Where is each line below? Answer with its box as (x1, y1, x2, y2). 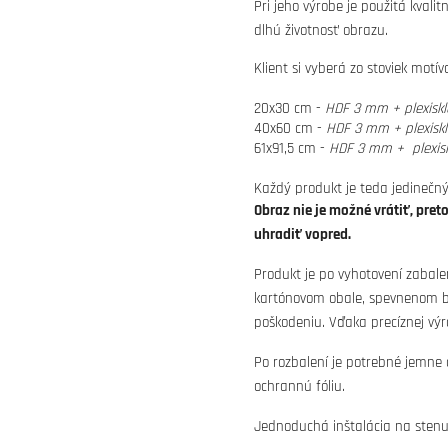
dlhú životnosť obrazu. (254, 21, 392, 40)
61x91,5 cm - (254, 139, 329, 158)
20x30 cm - (254, 99, 325, 118)
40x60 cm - (254, 119, 326, 138)
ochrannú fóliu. (254, 377, 345, 396)
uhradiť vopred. (254, 225, 351, 244)
